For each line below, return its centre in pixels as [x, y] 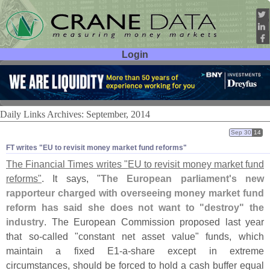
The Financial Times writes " [67, 164]
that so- [24, 237]
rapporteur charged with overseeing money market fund [135, 193]
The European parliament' [166, 179]
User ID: [42, 72]
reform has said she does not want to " [105, 208]
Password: [37, 89]
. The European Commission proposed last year [154, 222]
